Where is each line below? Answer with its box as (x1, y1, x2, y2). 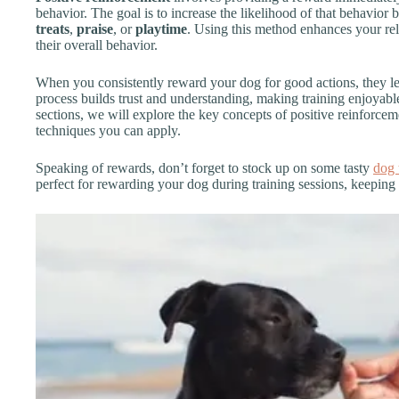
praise (77, 20, 113, 37)
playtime (135, 20, 187, 37)
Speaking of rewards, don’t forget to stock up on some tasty (36, 159, 373, 175)
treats (36, 20, 69, 37)
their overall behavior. (36, 37, 158, 53)
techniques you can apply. (36, 122, 181, 138)
